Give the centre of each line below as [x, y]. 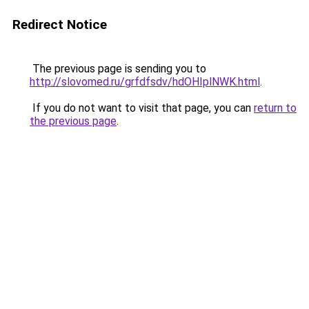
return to [275, 108]
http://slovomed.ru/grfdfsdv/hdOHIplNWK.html [145, 82]
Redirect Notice [60, 24]
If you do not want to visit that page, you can [142, 108]
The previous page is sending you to [118, 69]
